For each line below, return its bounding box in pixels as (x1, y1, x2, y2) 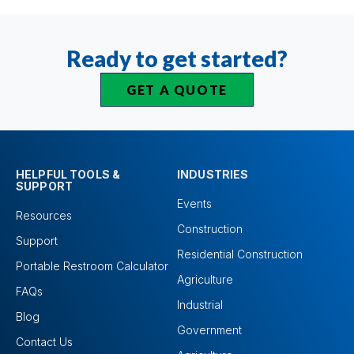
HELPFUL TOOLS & (16, 168, 121, 182)
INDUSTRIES (177, 168, 249, 182)
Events (177, 197, 212, 211)
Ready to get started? (66, 45, 288, 73)
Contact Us (16, 335, 73, 349)
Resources (16, 209, 72, 223)
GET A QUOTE (126, 82, 228, 98)
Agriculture (177, 273, 233, 287)
